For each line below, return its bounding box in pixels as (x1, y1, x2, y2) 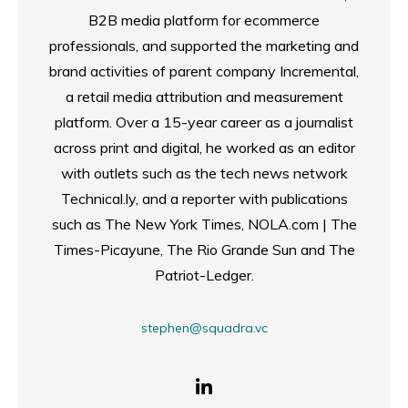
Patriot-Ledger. (154, 265, 254, 284)
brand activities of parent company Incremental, (49, 61, 359, 80)
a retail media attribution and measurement (65, 87, 343, 106)
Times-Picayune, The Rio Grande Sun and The (53, 240, 355, 259)
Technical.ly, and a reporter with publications (60, 189, 348, 208)
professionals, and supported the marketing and (49, 36, 359, 55)
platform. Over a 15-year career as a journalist (55, 112, 353, 131)
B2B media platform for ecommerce (88, 10, 320, 29)
